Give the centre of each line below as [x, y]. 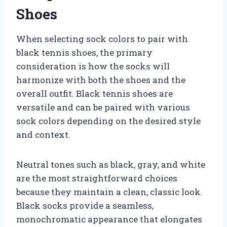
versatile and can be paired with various [103, 107]
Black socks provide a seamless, [85, 205]
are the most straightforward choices [97, 178]
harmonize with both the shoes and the [101, 80]
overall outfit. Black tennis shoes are [94, 93]
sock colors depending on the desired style [108, 121]
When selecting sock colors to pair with [102, 39]
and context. [43, 134]
